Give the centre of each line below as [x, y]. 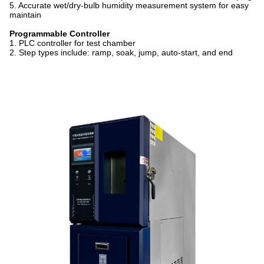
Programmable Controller [60, 34]
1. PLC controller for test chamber [72, 43]
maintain [25, 15]
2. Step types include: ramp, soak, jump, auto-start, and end [121, 52]
